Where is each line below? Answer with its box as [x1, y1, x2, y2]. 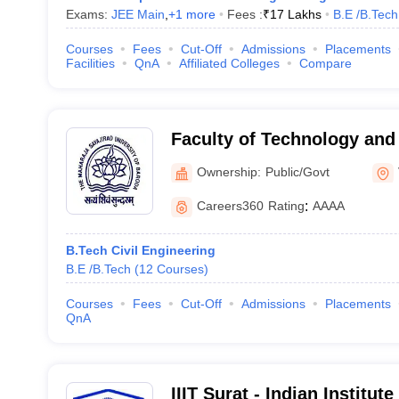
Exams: [65, 7, 111, 21]
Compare [298, 56, 352, 70]
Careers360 [196, 199, 264, 213]
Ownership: [196, 164, 261, 179]
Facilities [65, 56, 115, 70]
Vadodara [170, 175, 250, 195]
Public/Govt [265, 164, 330, 179]
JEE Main [110, 7, 165, 21]
